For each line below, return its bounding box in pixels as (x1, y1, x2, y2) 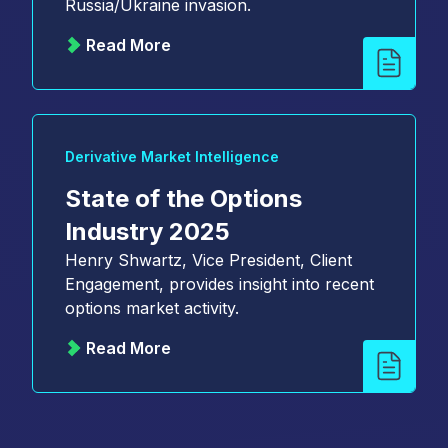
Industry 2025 (65, 216, 230, 246)
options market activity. (65, 297, 239, 318)
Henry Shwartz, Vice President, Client (65, 249, 352, 270)
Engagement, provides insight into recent (65, 273, 374, 294)
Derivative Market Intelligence (65, 147, 279, 165)
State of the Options (65, 183, 302, 213)
